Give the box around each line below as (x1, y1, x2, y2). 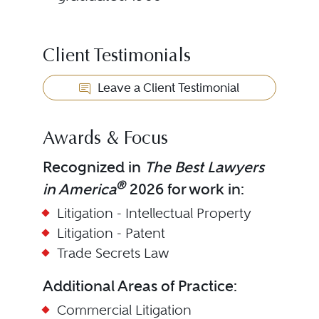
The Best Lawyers (144, 158, 264, 176)
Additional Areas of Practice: (42, 277, 237, 295)
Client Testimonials (42, 48, 191, 66)
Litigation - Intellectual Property (56, 205, 251, 221)
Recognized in (42, 158, 145, 176)
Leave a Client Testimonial (95, 80, 240, 95)
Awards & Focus (42, 130, 168, 149)
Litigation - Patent (56, 225, 165, 241)
